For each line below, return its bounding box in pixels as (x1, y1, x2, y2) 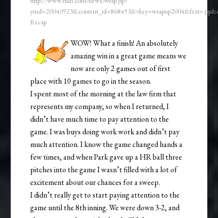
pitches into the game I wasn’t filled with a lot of (30, 164, 178, 175)
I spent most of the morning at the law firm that (30, 89, 177, 99)
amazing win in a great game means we (71, 51, 187, 61)
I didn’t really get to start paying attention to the (30, 190, 180, 200)
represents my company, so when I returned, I (30, 101, 169, 112)
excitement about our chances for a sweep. (30, 177, 161, 188)
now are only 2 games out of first (71, 63, 171, 74)
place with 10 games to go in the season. (30, 76, 152, 87)
